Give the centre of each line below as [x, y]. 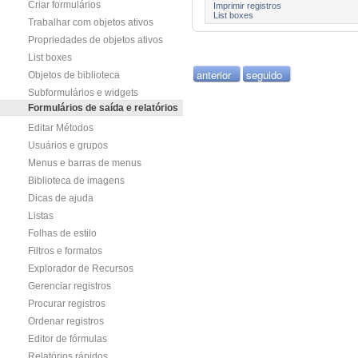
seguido [264, 74]
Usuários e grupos [68, 145]
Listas [41, 216]
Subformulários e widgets [83, 93]
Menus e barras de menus [85, 163]
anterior [214, 74]
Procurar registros [67, 304]
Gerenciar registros [70, 286]
